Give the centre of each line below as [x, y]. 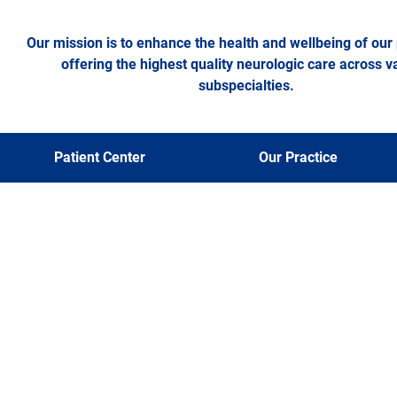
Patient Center [99, 158]
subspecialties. [247, 85]
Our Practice [298, 158]
